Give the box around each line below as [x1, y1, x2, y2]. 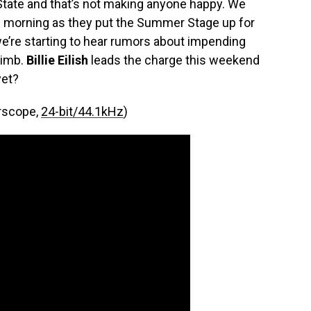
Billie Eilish [24, 53, 88, 67]
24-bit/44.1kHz [41, 104, 124, 119]
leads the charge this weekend [88, 53, 260, 67]
